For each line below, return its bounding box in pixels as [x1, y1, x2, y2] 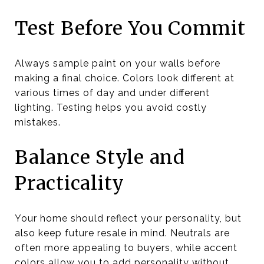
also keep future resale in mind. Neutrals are [15, 227, 230, 239]
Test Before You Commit [15, 16, 246, 40]
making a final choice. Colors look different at [15, 72, 235, 84]
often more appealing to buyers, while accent [15, 242, 237, 253]
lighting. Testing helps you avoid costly [15, 101, 207, 113]
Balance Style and [15, 145, 185, 169]
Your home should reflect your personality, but [15, 212, 242, 224]
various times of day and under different [15, 87, 210, 98]
